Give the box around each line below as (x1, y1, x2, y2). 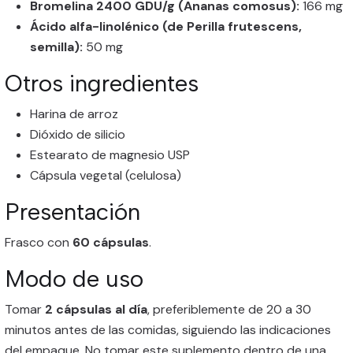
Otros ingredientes (5, 69, 199, 97)
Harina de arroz (30, 106, 118, 122)
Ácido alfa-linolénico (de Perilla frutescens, (30, 18, 302, 35)
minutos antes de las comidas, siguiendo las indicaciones (5, 321, 331, 338)
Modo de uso (5, 265, 143, 292)
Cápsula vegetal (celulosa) (30, 167, 181, 184)
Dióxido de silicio (30, 126, 125, 143)
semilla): (30, 39, 83, 55)
